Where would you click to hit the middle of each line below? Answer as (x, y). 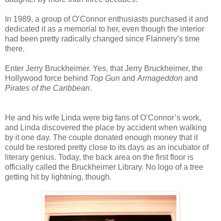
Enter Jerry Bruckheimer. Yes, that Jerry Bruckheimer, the (104, 68)
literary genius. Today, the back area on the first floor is (99, 157)
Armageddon (160, 78)
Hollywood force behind (47, 78)
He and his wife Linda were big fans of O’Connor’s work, (103, 117)
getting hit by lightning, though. (58, 177)
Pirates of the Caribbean (47, 88)
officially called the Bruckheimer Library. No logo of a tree (104, 167)
